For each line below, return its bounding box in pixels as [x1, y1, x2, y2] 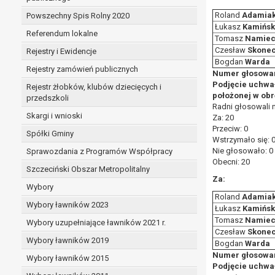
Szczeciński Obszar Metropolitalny [26, 165, 150, 174]
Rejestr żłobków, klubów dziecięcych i [26, 82, 161, 91]
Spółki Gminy [26, 129, 74, 138]
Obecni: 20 [212, 157, 250, 166]
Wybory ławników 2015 [26, 254, 109, 263]
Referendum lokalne [26, 29, 98, 38]
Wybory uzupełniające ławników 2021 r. [26, 218, 166, 227]
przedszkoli [26, 93, 69, 103]
